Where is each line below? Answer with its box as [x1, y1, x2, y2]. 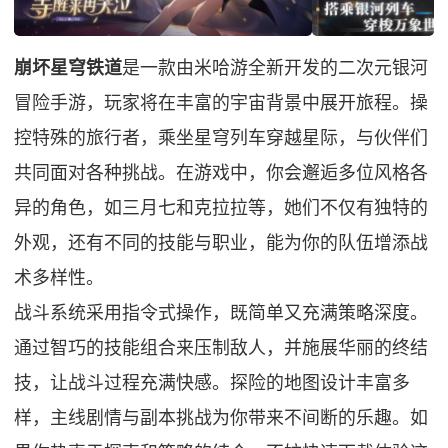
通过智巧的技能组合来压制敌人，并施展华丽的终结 [14, 337, 429, 358]
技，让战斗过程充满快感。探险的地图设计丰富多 [14, 372, 411, 393]
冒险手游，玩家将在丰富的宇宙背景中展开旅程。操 [14, 92, 429, 113]
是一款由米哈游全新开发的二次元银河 [122, 57, 429, 78]
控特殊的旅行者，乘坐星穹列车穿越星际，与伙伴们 [14, 127, 429, 148]
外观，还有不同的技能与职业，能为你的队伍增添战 [14, 232, 429, 253]
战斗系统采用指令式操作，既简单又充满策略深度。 [14, 302, 429, 323]
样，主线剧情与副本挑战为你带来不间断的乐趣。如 [14, 407, 429, 428]
